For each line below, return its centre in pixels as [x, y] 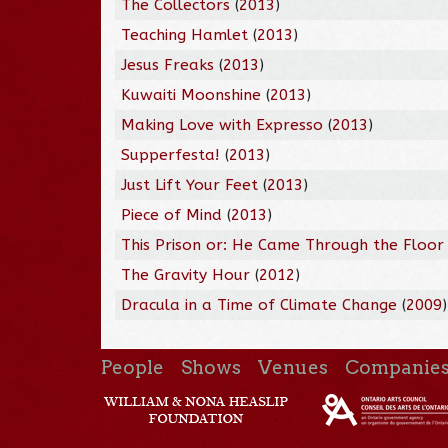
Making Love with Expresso [222, 124]
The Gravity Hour [186, 274]
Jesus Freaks [168, 64]
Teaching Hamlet [185, 34]
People [132, 367]
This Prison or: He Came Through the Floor [283, 244]
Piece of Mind [172, 214]
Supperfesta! [171, 154]
